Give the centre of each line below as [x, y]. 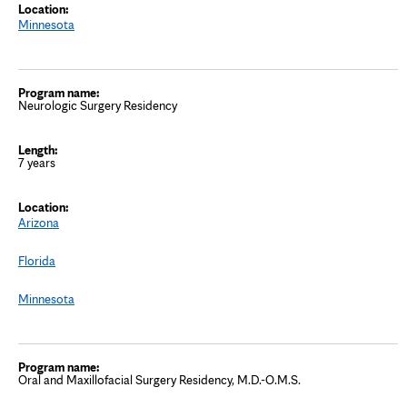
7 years [37, 162]
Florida [37, 260]
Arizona [39, 222]
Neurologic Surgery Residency [98, 105]
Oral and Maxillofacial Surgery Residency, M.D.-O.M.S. [159, 379]
